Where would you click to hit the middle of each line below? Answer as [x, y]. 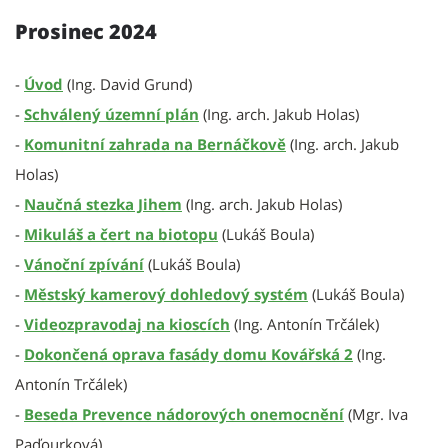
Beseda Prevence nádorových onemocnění [184, 414]
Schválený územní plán [111, 114]
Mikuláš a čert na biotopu [121, 234]
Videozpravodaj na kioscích [127, 324]
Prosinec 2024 [86, 31]
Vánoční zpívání [84, 264]
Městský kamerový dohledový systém [166, 294]
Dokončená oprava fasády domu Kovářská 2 [188, 354]
